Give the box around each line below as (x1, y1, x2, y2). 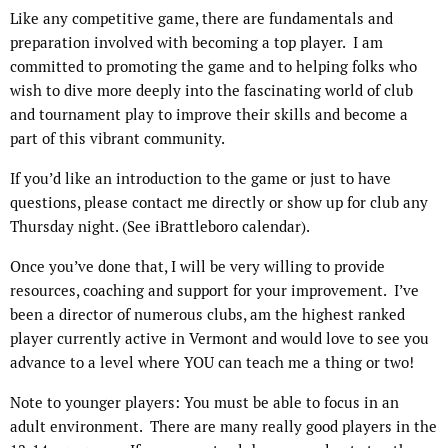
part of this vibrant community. (10, 129, 228, 149)
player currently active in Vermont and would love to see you (10, 329, 429, 349)
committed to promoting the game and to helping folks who (10, 57, 417, 77)
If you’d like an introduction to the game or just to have (10, 169, 391, 189)
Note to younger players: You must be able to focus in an (10, 393, 399, 413)
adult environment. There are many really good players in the (10, 417, 437, 437)
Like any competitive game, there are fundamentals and (10, 9, 393, 29)
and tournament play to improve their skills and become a (10, 105, 408, 125)
